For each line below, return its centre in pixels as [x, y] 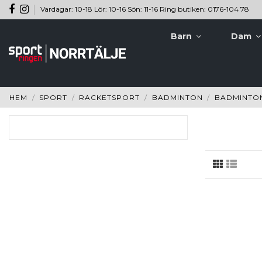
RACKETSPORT [110, 98]
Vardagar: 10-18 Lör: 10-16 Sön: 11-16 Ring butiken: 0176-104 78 [144, 9]
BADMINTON [177, 98]
